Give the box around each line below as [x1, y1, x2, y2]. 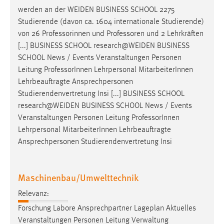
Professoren [106, 30, 144, 38]
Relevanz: [18, 189, 49, 198]
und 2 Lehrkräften [144, 30, 203, 38]
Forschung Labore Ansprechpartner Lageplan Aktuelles [18, 204, 196, 212]
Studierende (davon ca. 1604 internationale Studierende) [18, 18, 204, 26]
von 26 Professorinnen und [18, 30, 106, 38]
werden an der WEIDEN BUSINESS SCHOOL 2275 [18, 6, 174, 14]
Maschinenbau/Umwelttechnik [18, 171, 138, 184]
